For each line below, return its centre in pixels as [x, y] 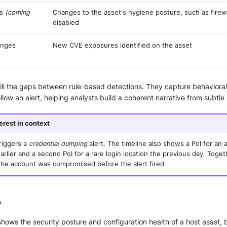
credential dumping [58, 144]
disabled [66, 23]
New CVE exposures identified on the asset [122, 46]
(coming [17, 13]
